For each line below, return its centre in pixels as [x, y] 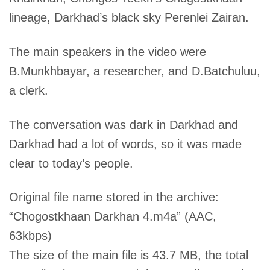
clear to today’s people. [71, 163]
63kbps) [30, 236]
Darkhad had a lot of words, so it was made [126, 144]
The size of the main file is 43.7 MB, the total [129, 255]
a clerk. [29, 90]
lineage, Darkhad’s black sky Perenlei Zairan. [129, 17]
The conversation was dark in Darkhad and [124, 124]
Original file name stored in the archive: [114, 197]
